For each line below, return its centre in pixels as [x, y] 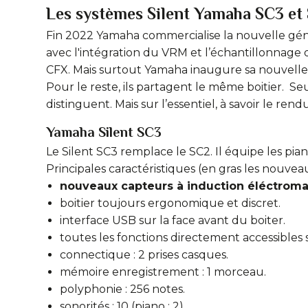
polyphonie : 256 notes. [122, 289]
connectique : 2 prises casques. [144, 255]
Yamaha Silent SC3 [104, 132]
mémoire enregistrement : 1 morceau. [163, 272]
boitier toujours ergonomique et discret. [170, 203]
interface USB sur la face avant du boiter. [173, 220]
